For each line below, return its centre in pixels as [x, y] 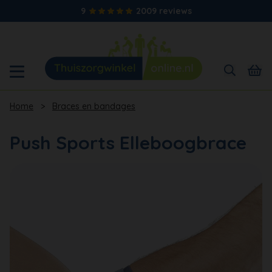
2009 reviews [164, 11]
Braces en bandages [94, 106]
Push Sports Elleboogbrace [128, 142]
